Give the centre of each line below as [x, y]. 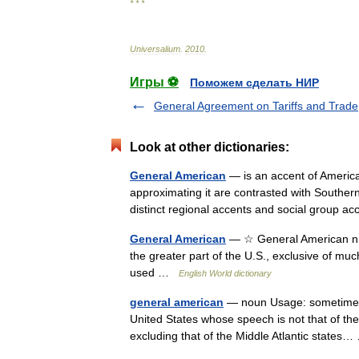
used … [154, 272]
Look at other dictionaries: [210, 147]
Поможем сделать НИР [254, 83]
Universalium [155, 49]
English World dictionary [225, 273]
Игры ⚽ [154, 82]
